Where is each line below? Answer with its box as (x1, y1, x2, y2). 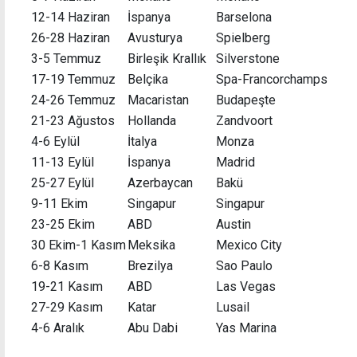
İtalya (127, 133, 157, 149)
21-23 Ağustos (31, 112, 115, 128)
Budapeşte (216, 92, 276, 108)
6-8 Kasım (31, 257, 88, 273)
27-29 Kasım (31, 299, 103, 315)
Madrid (216, 154, 255, 170)
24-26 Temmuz (31, 92, 116, 108)
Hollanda (127, 112, 176, 128)
